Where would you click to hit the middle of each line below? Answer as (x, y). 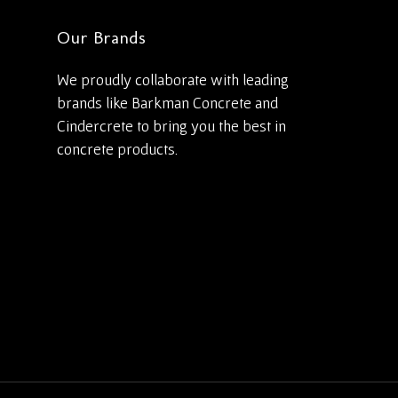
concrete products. (117, 149)
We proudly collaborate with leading (173, 80)
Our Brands (101, 37)
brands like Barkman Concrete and (167, 103)
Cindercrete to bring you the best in (171, 126)
